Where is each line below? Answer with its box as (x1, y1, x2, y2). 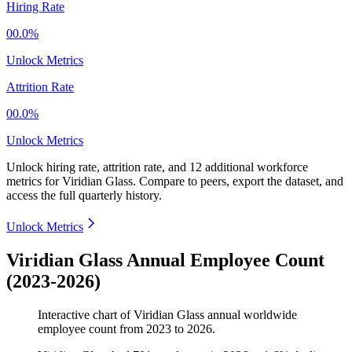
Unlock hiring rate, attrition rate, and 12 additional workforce (6, 160, 308, 174)
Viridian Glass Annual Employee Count (6, 250, 324, 271)
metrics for (6, 174, 62, 189)
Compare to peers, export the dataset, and (139, 174, 343, 189)
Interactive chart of (38, 308, 134, 322)
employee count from (38, 322, 146, 336)
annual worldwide (204, 308, 297, 322)
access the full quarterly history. (6, 189, 162, 203)
